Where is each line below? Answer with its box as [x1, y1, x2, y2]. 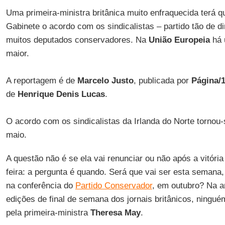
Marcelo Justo [77, 76, 134, 85]
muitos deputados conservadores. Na [6, 35, 149, 45]
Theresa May [90, 208, 141, 217]
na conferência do [6, 181, 75, 190]
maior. [6, 49, 29, 58]
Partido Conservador [75, 181, 152, 190]
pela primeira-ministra [6, 208, 90, 217]
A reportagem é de [6, 76, 77, 85]
